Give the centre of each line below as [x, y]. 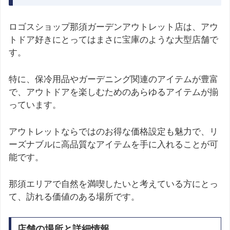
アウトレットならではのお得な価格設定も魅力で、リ [113, 132]
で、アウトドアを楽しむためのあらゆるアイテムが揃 [113, 92]
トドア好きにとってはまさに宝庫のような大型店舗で [113, 40]
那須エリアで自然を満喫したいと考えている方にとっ [113, 184]
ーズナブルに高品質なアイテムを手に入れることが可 [113, 145]
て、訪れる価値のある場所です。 [74, 197]
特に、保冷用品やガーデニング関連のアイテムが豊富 [113, 79]
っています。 [35, 105]
